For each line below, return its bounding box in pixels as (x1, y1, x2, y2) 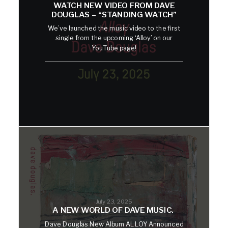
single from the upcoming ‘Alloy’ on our (55, 34, 173, 42)
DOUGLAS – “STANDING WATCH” (51, 10, 177, 19)
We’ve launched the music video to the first (47, 24, 181, 32)
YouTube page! (91, 44, 137, 52)
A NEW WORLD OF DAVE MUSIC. (52, 206, 176, 215)
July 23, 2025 (95, 197, 133, 205)
